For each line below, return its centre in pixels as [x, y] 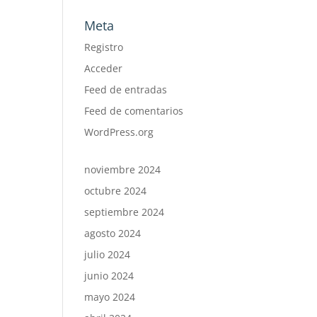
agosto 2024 [113, 233]
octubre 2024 [116, 190]
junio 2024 [109, 275]
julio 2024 [108, 254]
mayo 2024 [110, 296]
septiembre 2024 [125, 212]
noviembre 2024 [123, 169]
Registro [104, 47]
